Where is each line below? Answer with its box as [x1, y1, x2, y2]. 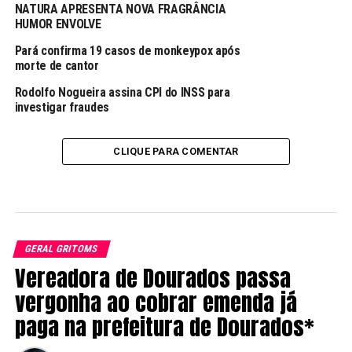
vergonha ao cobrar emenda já [14, 285, 297, 320]
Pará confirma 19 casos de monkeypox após [14, 43, 240, 59]
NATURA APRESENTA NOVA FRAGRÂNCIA [14, 2, 226, 17]
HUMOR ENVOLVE [14, 16, 101, 32]
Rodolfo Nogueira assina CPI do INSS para [14, 85, 230, 101]
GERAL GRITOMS [23, 243, 100, 255]
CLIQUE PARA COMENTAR [113, 145, 239, 158]
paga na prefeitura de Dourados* [14, 310, 314, 344]
